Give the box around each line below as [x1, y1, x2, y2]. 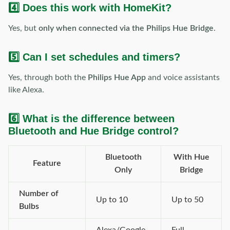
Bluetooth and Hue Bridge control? [8, 125, 179, 137]
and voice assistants [146, 73, 220, 82]
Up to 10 [96, 196, 128, 204]
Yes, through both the [8, 73, 88, 82]
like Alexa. [8, 86, 44, 94]
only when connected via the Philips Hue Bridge [39, 24, 214, 32]
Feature [33, 159, 61, 167]
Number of [19, 189, 59, 198]
